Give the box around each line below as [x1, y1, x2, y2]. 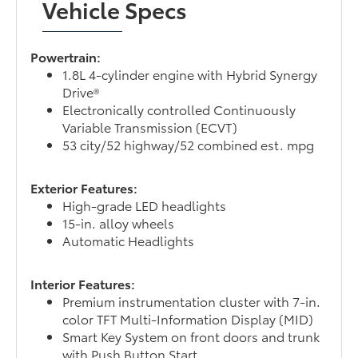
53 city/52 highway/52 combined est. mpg [62, 135, 315, 154]
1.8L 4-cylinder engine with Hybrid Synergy [62, 65, 318, 84]
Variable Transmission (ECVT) [62, 117, 238, 137]
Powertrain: [30, 47, 101, 66]
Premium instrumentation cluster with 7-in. [62, 292, 321, 311]
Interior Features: [30, 274, 136, 293]
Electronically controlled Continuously [62, 100, 296, 119]
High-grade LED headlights [62, 196, 227, 215]
